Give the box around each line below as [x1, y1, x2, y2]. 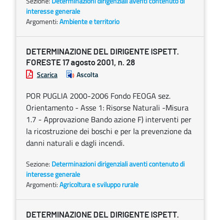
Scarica [37, 69, 57, 80]
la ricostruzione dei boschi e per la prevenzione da [26, 125, 192, 137]
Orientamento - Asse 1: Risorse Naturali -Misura [26, 102, 189, 113]
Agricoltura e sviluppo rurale [59, 179, 138, 190]
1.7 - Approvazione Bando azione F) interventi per [26, 113, 192, 125]
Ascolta [77, 69, 98, 80]
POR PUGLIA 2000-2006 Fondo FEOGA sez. [26, 90, 170, 102]
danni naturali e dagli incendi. [26, 137, 124, 149]
